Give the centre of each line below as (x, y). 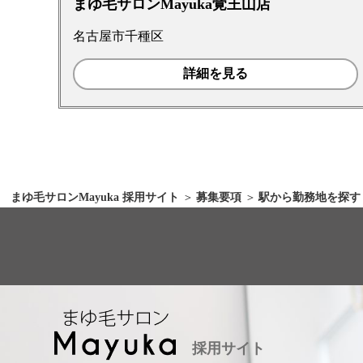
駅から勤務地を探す (310, 197)
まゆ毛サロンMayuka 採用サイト (95, 197)
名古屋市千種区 (118, 36)
